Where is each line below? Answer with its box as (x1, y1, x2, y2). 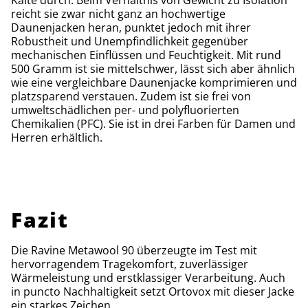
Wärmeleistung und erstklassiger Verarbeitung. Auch (11, 269, 285, 285)
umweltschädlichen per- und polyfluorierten (11, 102, 239, 118)
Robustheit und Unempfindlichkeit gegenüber (11, 33, 248, 49)
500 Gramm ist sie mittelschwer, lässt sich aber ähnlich (11, 60, 295, 76)
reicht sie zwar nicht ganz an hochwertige (11, 5, 225, 21)
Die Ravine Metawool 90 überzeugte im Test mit (11, 242, 257, 258)
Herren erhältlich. (11, 129, 102, 145)
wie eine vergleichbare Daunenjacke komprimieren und (11, 74, 297, 90)
